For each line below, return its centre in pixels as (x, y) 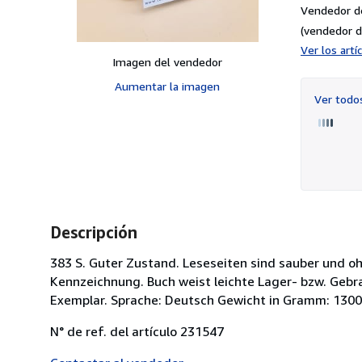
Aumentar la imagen (167, 86)
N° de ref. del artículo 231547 (137, 331)
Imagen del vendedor (167, 61)
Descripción (94, 232)
